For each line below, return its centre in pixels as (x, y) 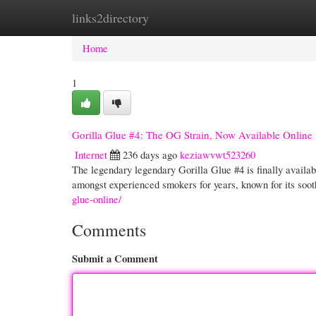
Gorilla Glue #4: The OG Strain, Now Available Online (192, 135)
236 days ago (150, 154)
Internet (91, 154)
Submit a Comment (115, 259)
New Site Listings (177, 18)
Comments (109, 230)
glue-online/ (97, 199)
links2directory (110, 18)
